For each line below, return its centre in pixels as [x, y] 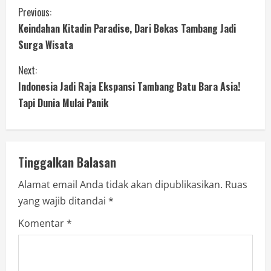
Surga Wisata [46, 44]
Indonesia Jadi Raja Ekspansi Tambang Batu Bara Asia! [129, 86]
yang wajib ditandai [63, 201]
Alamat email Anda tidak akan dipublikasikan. [120, 184]
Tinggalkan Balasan [67, 162]
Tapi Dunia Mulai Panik [63, 103]
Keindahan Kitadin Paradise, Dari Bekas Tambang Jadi [127, 28]
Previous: [35, 12]
